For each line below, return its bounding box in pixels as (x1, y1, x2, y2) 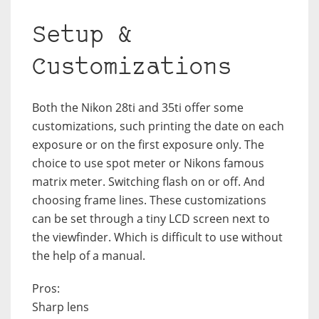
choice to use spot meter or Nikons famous (32, 155, 264, 172)
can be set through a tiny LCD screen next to (32, 211, 270, 227)
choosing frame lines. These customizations (32, 192, 266, 209)
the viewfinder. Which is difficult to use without (32, 229, 283, 246)
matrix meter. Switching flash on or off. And (32, 174, 265, 190)
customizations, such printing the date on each (32, 118, 284, 135)
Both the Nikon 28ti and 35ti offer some (32, 100, 244, 116)
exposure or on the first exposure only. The (32, 137, 264, 153)
